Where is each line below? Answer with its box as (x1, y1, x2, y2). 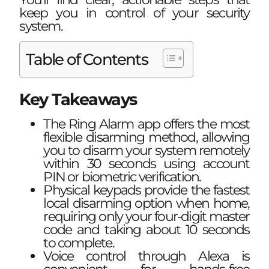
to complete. (43, 235, 114, 252)
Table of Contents (26, 49, 148, 70)
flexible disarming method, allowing (43, 129, 250, 146)
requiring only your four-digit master (43, 208, 250, 225)
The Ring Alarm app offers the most (43, 116, 250, 133)
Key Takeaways (19, 89, 137, 110)
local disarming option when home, (43, 195, 250, 212)
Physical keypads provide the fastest (43, 182, 250, 199)
